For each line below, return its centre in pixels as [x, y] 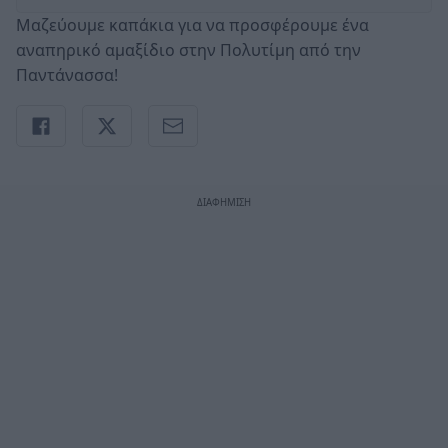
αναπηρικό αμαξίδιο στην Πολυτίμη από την [188, 49]
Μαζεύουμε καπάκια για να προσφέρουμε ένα [192, 24]
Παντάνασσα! [67, 74]
